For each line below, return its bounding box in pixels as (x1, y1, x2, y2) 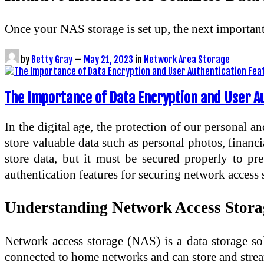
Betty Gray (31, 53, 72, 65)
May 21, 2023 (84, 53, 133, 65)
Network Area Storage (144, 53, 230, 65)
